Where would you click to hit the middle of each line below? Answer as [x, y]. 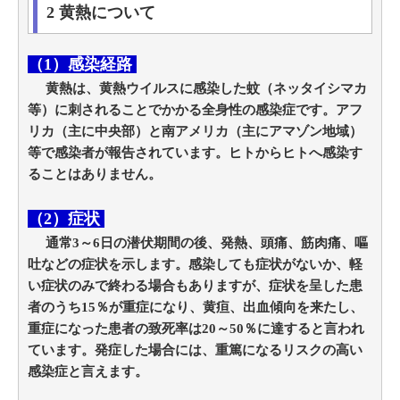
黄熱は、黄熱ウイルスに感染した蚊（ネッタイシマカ [197, 89]
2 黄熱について [101, 13]
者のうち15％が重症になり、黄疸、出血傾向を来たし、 [196, 308]
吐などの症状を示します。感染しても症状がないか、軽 [195, 265]
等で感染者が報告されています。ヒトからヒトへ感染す [195, 153]
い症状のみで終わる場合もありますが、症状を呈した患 [195, 286]
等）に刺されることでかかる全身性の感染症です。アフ [195, 110]
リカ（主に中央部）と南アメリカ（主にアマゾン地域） [195, 132]
